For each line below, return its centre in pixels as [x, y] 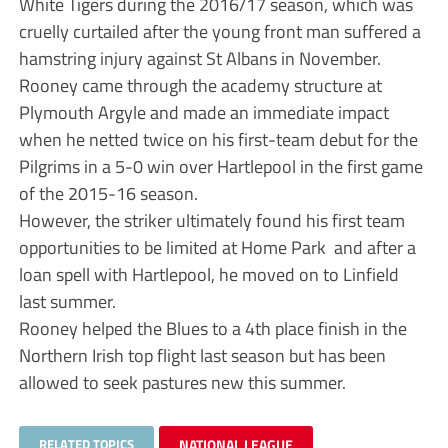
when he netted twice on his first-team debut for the [218, 138]
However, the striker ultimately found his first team [211, 219]
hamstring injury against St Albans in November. [199, 57]
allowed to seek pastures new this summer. [182, 381]
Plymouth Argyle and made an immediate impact [203, 111]
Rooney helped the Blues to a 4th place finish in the [212, 327]
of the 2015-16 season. [108, 192]
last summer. [67, 300]
